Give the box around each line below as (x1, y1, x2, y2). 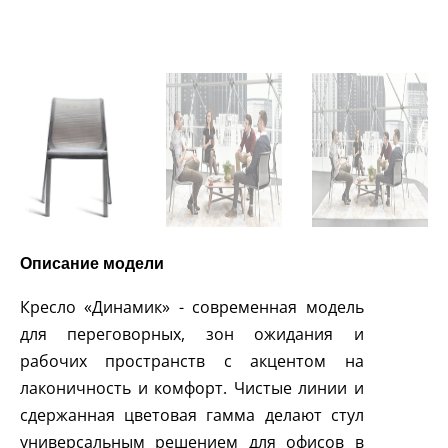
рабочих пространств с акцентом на (20, 350, 364, 373)
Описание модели (20, 255, 164, 273)
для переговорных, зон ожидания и (20, 323, 364, 346)
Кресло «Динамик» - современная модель (20, 296, 364, 319)
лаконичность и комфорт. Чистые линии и (20, 377, 364, 400)
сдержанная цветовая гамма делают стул (20, 404, 364, 427)
